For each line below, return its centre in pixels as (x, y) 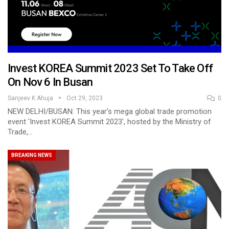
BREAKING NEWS (32, 155)
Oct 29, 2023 (85, 98)
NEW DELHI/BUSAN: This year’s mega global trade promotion (110, 111)
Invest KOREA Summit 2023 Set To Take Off (110, 68)
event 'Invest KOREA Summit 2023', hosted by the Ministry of (109, 121)
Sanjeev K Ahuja (31, 98)
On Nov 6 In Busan (50, 82)
